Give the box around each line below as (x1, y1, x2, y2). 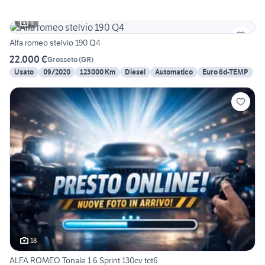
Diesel (125, 67, 146, 77)
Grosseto (47, 54, 77, 64)
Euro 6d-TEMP (202, 67, 248, 77)
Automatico (155, 67, 193, 77)
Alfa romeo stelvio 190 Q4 (9, 37, 101, 49)
